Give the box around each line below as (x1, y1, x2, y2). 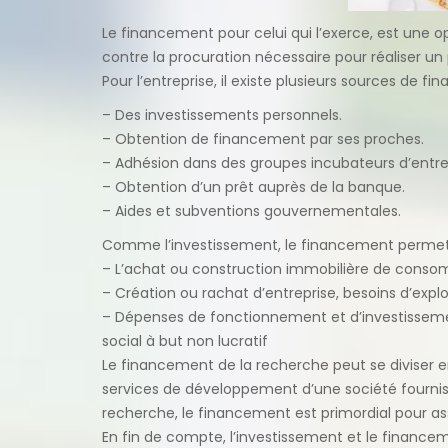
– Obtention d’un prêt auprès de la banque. (102, 176, 405, 197)
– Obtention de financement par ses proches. (102, 128, 424, 149)
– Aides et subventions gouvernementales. (102, 200, 401, 221)
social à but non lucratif (102, 330, 268, 351)
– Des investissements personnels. (102, 104, 342, 125)
